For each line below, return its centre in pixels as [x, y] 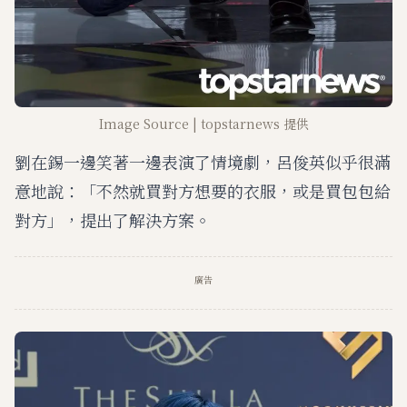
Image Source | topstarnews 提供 [203, 123]
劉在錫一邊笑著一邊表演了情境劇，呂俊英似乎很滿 [203, 161]
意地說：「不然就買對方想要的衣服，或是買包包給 [203, 190]
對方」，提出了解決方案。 [113, 219]
